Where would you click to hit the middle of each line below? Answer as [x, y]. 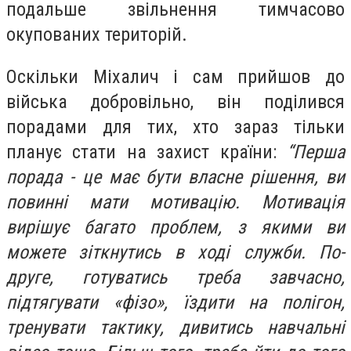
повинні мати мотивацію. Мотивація [175, 202]
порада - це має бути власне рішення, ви [175, 177]
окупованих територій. [97, 35]
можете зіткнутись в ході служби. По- [175, 252]
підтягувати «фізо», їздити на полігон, [175, 302]
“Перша [316, 152]
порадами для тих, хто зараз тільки [175, 127]
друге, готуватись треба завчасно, [175, 277]
